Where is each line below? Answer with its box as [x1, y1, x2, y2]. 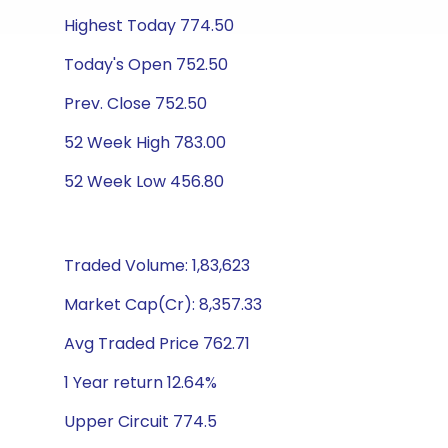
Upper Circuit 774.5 [64, 410, 217, 433]
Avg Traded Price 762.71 [64, 332, 250, 355]
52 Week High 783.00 [64, 131, 226, 154]
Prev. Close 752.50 [64, 92, 207, 115]
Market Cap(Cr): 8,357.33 [64, 293, 262, 316]
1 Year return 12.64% [64, 371, 217, 394]
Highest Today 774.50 [64, 14, 234, 37]
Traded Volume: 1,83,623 [64, 254, 250, 277]
